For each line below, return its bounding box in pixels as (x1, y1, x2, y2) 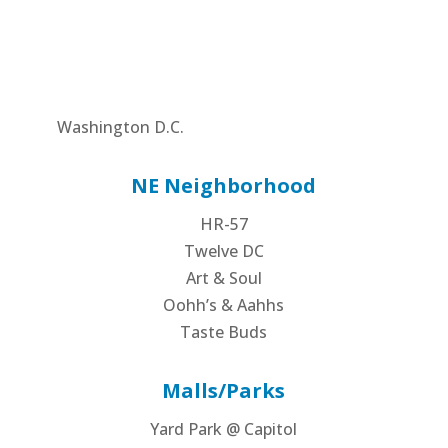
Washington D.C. (56, 116, 184, 139)
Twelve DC (183, 240, 264, 263)
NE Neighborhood (131, 172, 317, 200)
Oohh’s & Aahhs (163, 294, 285, 317)
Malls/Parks (162, 377, 286, 405)
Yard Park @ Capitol (150, 418, 298, 441)
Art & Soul (185, 267, 262, 290)
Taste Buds (180, 321, 268, 344)
